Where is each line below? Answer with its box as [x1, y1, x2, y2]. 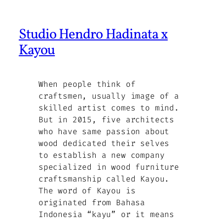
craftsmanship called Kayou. [38, 173, 170, 184]
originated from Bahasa [38, 197, 146, 208]
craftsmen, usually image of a [38, 90, 179, 101]
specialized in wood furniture [38, 161, 179, 172]
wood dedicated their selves [38, 138, 170, 148]
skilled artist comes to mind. [38, 102, 179, 113]
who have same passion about [38, 126, 170, 137]
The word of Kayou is [38, 185, 136, 196]
